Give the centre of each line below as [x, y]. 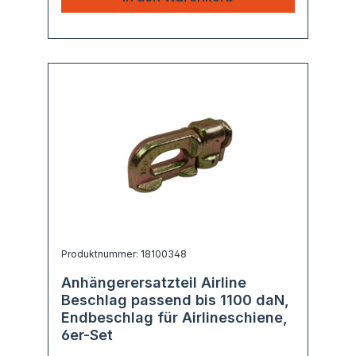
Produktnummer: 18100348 [124, 254]
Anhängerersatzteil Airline [154, 282]
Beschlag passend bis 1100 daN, [175, 300]
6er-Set [87, 335]
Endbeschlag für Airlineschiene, [174, 317]
